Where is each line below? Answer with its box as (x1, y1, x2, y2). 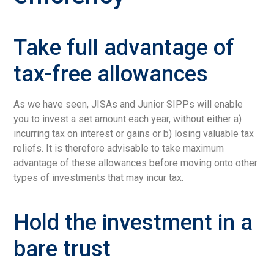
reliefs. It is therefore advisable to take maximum (13, 142, 224, 154)
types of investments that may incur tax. (13, 171, 184, 183)
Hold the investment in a (13, 209, 253, 235)
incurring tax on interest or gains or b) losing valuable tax (13, 127, 254, 139)
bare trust (13, 235, 111, 262)
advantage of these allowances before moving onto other (13, 157, 258, 169)
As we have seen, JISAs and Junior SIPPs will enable (13, 98, 243, 110)
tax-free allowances (13, 61, 209, 87)
